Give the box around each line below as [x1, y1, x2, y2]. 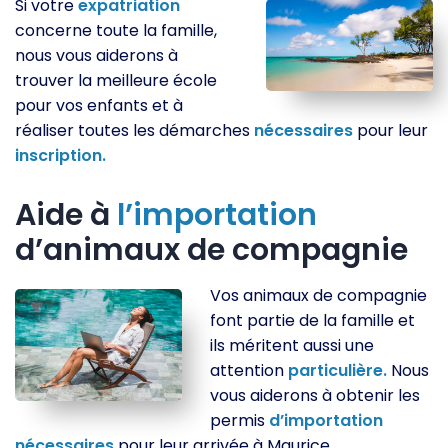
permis [210, 409, 270, 433]
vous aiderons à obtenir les [210, 384, 421, 408]
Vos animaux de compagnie [210, 284, 428, 308]
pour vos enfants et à [15, 94, 183, 118]
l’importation [117, 194, 317, 237]
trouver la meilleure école [15, 69, 217, 93]
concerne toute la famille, [15, 19, 217, 43]
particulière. [288, 359, 388, 383]
